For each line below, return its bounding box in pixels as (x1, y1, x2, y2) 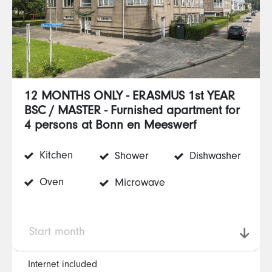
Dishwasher (186, 152, 241, 163)
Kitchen (36, 151, 73, 162)
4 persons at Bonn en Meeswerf (24, 120, 196, 133)
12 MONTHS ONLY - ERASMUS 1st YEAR (24, 91, 235, 104)
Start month (29, 227, 85, 239)
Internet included (28, 260, 97, 270)
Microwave (112, 178, 165, 189)
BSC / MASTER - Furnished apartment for (24, 106, 240, 118)
